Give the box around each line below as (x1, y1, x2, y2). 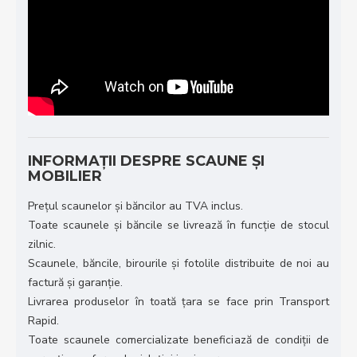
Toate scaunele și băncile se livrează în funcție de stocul (28, 218, 329, 233)
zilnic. (28, 237, 56, 253)
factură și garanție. (28, 275, 123, 291)
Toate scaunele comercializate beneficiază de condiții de (28, 332, 329, 348)
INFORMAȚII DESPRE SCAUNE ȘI (28, 152, 265, 171)
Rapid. (28, 313, 59, 329)
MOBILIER (28, 167, 102, 186)
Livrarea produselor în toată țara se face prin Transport (28, 294, 329, 310)
